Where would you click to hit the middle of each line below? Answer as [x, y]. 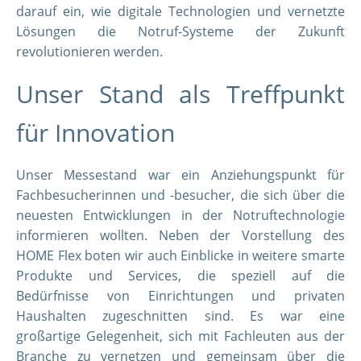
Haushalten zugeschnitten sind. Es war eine [180, 316]
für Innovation [95, 133]
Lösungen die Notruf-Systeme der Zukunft [180, 31]
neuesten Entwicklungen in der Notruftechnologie [180, 215]
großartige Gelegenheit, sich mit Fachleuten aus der [180, 336]
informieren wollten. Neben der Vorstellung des [180, 235]
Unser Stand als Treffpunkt [180, 94]
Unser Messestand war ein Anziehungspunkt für [180, 175]
